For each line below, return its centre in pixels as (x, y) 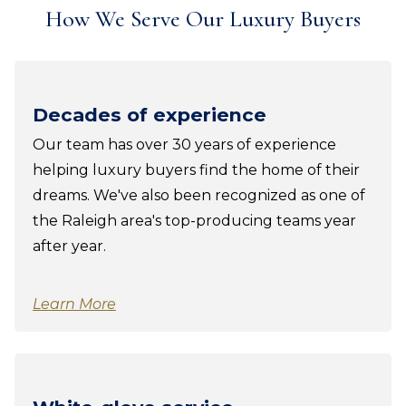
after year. (69, 246)
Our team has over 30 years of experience (184, 144)
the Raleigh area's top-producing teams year (194, 220)
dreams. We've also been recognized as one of (199, 195)
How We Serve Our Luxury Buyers (203, 18)
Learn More (74, 304)
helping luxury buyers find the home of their (196, 169)
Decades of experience (150, 114)
